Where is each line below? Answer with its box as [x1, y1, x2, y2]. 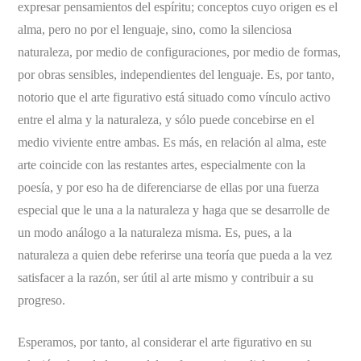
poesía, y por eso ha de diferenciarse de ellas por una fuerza [18, 180, 320, 194]
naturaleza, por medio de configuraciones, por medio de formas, [18, 44, 342, 59]
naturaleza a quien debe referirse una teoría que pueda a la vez [18, 247, 333, 262]
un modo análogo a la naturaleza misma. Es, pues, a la [18, 225, 293, 239]
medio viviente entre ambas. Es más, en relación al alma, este [18, 135, 327, 149]
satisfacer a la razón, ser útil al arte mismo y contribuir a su [18, 270, 314, 284]
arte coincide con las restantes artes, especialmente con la [18, 157, 306, 172]
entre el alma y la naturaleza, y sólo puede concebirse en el [18, 112, 315, 127]
